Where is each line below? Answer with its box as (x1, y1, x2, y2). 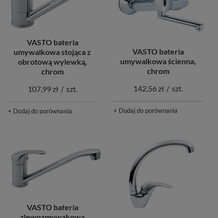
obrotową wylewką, (18, 57, 87, 67)
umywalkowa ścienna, (120, 56, 196, 66)
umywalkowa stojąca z (14, 47, 91, 57)
